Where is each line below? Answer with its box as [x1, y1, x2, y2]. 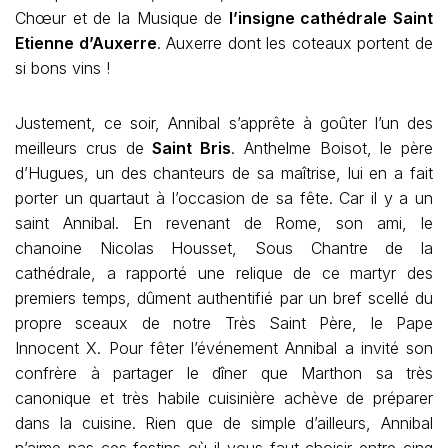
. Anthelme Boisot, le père [231, 138, 433, 158]
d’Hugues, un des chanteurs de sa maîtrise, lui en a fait [15, 163, 433, 183]
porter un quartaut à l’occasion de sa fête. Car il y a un [15, 188, 433, 208]
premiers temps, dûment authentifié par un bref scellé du [15, 288, 433, 308]
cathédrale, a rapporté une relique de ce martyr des [15, 263, 433, 283]
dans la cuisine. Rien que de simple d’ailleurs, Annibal [15, 413, 433, 433]
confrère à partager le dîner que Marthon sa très [15, 363, 433, 383]
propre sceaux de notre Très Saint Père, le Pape [15, 313, 433, 333]
